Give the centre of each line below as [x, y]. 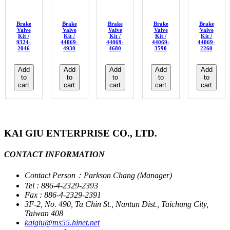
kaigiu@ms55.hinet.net [62, 222]
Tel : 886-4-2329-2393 [61, 185]
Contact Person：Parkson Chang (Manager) [98, 175]
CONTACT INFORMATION [54, 155]
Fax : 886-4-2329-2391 [63, 195]
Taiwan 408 [44, 213]
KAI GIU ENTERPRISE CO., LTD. [81, 133]
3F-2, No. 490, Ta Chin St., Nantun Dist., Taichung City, [117, 204]
